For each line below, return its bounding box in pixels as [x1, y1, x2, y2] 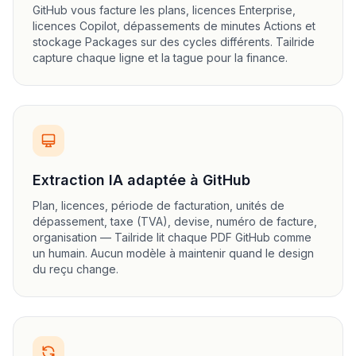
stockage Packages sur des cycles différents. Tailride [33, 35, 315, 48]
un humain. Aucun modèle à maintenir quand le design [33, 246, 314, 260]
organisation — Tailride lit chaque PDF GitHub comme [33, 230, 311, 244]
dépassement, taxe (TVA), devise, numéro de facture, [33, 215, 317, 228]
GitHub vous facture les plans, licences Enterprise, [33, 3, 296, 17]
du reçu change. [33, 262, 118, 276]
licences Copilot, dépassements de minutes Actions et [33, 19, 315, 33]
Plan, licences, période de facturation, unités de [33, 199, 284, 212]
